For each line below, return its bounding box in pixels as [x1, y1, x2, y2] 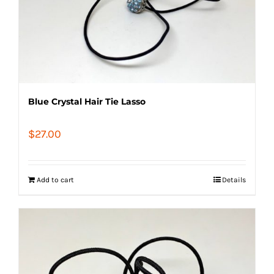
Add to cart [37, 175, 74, 184]
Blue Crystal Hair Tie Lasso [28, 95, 146, 107]
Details [222, 175, 246, 184]
